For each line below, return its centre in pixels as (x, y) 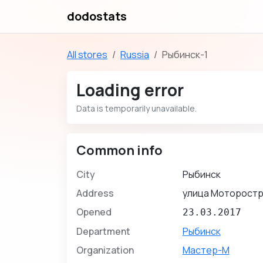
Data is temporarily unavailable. (136, 108)
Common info (119, 150)
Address (95, 193)
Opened (94, 212)
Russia (135, 55)
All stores (87, 55)
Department (103, 231)
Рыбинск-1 (185, 55)
